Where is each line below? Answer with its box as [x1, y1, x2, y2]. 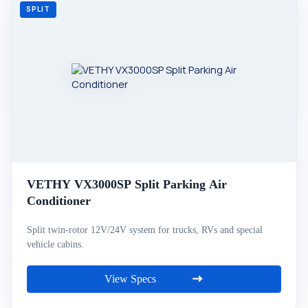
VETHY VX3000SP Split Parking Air [27, 177, 227, 191]
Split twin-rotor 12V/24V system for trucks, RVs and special [27, 225, 263, 235]
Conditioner [27, 194, 91, 208]
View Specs [104, 273, 156, 285]
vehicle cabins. [27, 239, 84, 250]
